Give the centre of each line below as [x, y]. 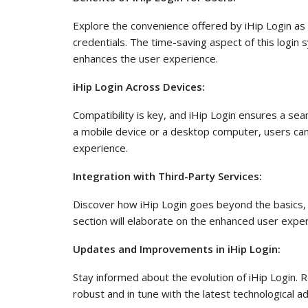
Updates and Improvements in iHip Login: [177, 249]
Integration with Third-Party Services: [167, 176]
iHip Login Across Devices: [139, 86]
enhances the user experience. [145, 58]
